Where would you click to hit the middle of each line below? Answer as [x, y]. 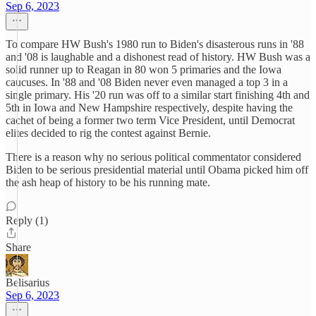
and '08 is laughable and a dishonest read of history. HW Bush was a [158, 57]
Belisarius [28, 282]
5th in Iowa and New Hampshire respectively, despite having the [149, 108]
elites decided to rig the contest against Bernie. [108, 133]
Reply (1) [27, 220]
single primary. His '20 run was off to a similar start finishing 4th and [158, 95]
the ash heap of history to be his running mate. [108, 182]
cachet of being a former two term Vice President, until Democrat [150, 120]
